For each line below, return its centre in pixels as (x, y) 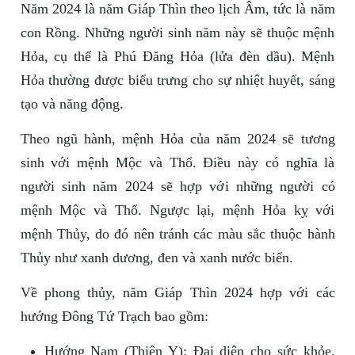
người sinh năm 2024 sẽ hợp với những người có (177, 187)
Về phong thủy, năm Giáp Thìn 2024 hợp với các (177, 293)
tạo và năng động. (72, 104)
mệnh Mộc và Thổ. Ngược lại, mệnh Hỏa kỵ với (177, 210)
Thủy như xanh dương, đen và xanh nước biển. (157, 258)
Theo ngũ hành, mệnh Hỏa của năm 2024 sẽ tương (177, 139)
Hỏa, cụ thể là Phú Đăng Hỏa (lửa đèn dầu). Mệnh (177, 57)
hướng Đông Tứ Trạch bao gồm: (114, 317)
